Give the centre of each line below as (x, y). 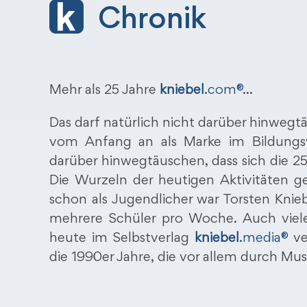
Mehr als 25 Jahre (105, 91)
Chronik (148, 22)
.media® (263, 239)
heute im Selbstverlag (122, 239)
